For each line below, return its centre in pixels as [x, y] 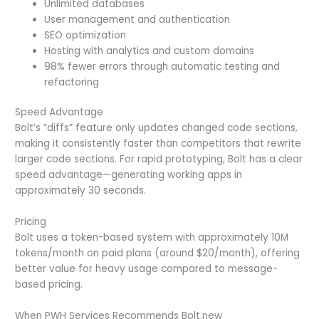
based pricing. [49, 285]
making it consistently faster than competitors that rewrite [158, 144]
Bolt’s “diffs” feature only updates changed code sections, [157, 128]
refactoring [72, 82]
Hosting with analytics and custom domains [150, 51]
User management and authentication [137, 19]
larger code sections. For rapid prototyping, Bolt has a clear [159, 159]
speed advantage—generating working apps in [129, 175]
